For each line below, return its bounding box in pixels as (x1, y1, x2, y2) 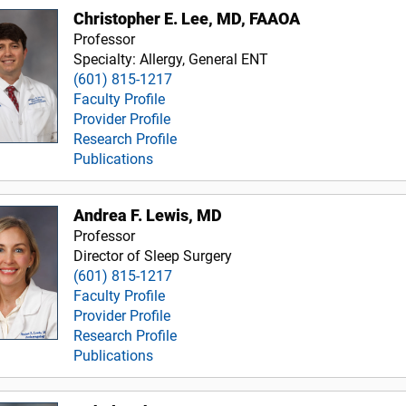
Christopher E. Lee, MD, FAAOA (73, 9, 301, 28)
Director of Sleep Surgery (73, 246, 233, 265)
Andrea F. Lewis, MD (73, 206, 223, 225)
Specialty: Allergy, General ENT (73, 50, 269, 68)
